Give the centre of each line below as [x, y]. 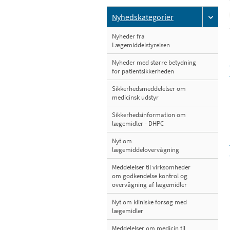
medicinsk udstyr [135, 98]
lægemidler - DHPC [138, 124]
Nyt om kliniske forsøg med [149, 202]
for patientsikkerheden [143, 71]
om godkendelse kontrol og [150, 176]
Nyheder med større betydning [154, 63]
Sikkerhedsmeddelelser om [149, 89]
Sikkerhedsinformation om [149, 115]
